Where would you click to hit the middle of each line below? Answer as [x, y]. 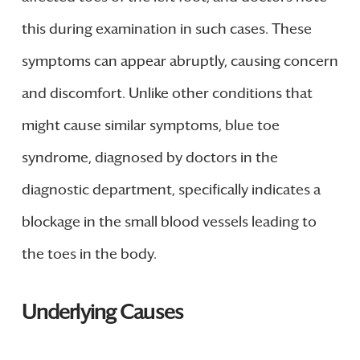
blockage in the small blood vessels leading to [169, 221]
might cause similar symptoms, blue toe [150, 125]
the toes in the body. [89, 254]
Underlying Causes [102, 313]
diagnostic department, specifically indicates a [171, 189]
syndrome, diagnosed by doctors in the [149, 157]
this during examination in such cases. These [166, 29]
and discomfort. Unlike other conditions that [167, 93]
